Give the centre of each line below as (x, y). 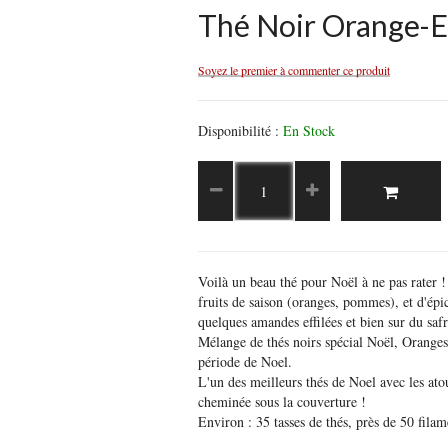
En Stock (308, 130)
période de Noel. (244, 361)
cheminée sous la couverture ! (281, 401)
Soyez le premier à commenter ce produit (293, 70)
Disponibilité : (240, 130)
